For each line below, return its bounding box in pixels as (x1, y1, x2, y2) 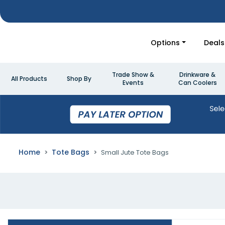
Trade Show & (112, 70, 154, 79)
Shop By (66, 74, 91, 83)
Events (123, 78, 144, 87)
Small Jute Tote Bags (100, 148, 169, 158)
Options (151, 37, 180, 48)
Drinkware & (179, 70, 215, 79)
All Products (11, 74, 47, 83)
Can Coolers (178, 78, 217, 87)
